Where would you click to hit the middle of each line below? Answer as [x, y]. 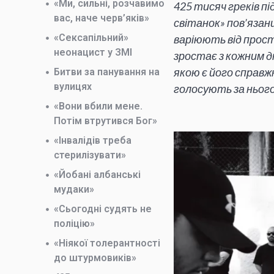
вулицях [73, 87]
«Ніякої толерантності [107, 243]
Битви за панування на [107, 72]
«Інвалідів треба [93, 140]
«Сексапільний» [91, 38]
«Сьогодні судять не [103, 209]
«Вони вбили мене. [98, 106]
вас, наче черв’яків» [102, 18]
